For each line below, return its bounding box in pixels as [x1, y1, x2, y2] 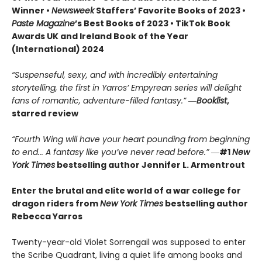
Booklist [196, 94, 227, 106]
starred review [12, 107, 78, 119]
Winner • [12, 4, 51, 16]
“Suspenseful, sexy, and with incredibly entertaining [12, 68, 218, 81]
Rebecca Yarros [12, 210, 82, 222]
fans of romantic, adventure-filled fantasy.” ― [12, 94, 196, 106]
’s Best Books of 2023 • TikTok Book [75, 17, 230, 29]
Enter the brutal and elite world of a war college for [12, 184, 241, 196]
